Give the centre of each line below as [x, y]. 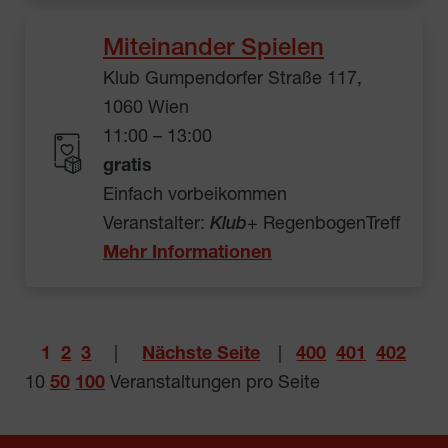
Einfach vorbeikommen [195, 195]
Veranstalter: [156, 224]
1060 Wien [146, 108]
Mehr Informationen [187, 253]
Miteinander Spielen [213, 49]
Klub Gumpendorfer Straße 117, [232, 79]
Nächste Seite [201, 354]
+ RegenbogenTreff [323, 224]
